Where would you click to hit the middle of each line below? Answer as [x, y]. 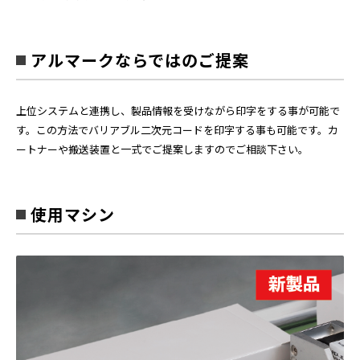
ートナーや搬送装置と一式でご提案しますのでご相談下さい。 [162, 149]
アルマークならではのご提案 [140, 60]
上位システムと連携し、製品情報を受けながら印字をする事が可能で [178, 111]
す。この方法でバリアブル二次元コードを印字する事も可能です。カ [177, 130]
